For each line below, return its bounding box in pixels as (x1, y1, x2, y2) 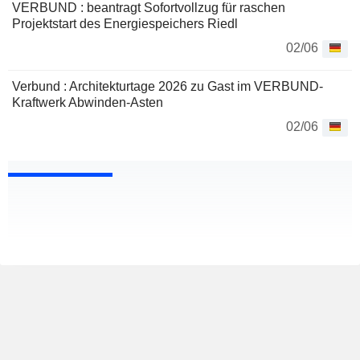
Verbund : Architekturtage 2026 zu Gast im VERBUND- (12, 80, 323, 94)
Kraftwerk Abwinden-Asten (12, 96, 163, 110)
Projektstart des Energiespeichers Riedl (12, 17, 238, 31)
